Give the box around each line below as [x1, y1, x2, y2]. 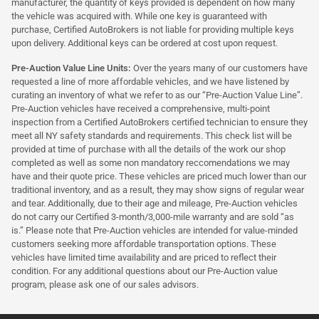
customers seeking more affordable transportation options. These [11, 239, 276, 249]
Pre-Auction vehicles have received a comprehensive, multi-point [11, 103, 270, 114]
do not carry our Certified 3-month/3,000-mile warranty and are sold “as [11, 211, 294, 222]
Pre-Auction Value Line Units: [11, 63, 133, 73]
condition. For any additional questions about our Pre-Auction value [11, 266, 278, 276]
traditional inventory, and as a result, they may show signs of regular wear [11, 184, 304, 195]
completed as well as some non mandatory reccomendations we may [11, 157, 290, 168]
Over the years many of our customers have [133, 63, 308, 73]
